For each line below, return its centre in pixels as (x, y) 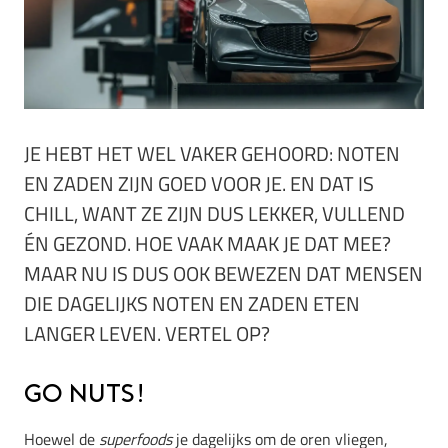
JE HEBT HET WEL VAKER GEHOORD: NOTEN (212, 154)
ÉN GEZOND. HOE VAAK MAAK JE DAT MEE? (207, 244)
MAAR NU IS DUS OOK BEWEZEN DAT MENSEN (223, 274)
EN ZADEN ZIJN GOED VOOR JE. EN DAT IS (199, 184)
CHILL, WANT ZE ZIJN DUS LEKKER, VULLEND (214, 214)
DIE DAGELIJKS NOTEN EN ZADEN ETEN (192, 304)
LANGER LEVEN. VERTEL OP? (147, 334)
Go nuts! (85, 396)
